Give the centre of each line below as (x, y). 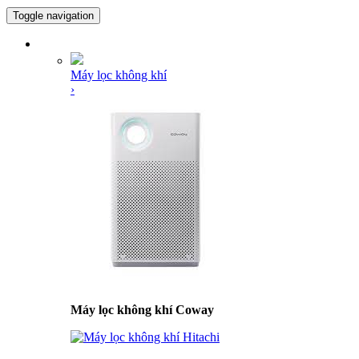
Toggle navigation (53, 16)
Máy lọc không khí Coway (142, 310)
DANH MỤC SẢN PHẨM (100, 44)
